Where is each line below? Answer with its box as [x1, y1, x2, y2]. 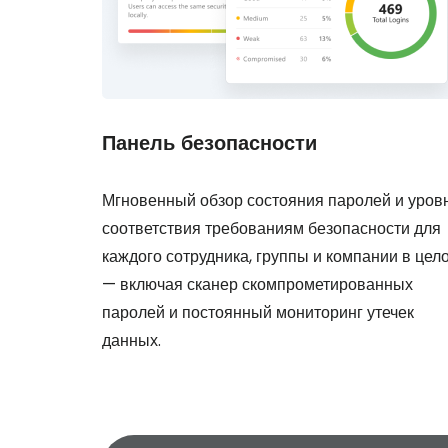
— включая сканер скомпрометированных [102, 273, 413, 296]
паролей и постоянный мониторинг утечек [102, 301, 414, 324]
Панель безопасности [102, 132, 317, 154]
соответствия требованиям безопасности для [102, 217, 441, 240]
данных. [102, 329, 161, 352]
